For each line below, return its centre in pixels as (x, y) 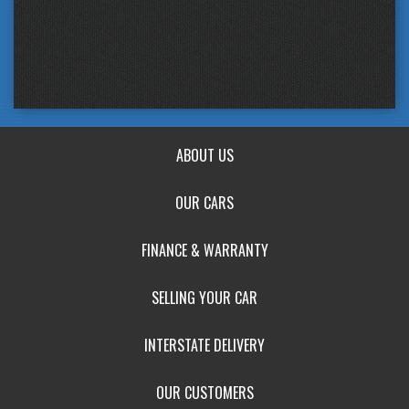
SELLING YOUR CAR (204, 297)
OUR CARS (204, 202)
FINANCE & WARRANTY (204, 250)
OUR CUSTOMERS (204, 392)
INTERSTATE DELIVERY (204, 345)
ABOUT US (204, 155)
